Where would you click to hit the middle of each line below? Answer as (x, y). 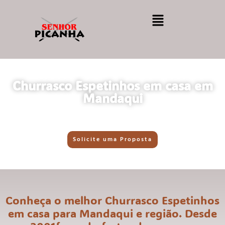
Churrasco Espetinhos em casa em (113, 86)
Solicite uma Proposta (113, 140)
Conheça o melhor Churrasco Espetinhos (113, 200)
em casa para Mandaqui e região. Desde (113, 213)
